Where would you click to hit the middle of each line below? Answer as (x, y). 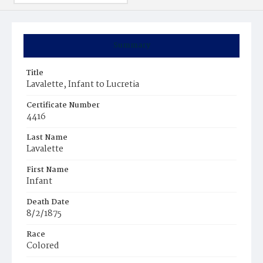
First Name (48, 170)
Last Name (47, 138)
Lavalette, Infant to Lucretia (83, 85)
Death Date (48, 202)
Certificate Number (63, 105)
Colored (43, 246)
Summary (131, 45)
